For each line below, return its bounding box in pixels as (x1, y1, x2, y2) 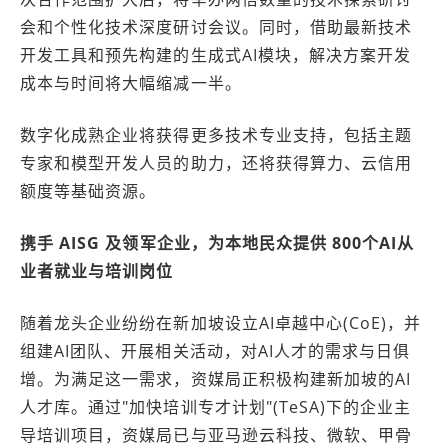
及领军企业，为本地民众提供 (105, 232, 328, 254)
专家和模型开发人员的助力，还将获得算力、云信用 (20, 152, 413, 174)
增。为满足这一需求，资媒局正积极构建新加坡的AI (20, 368, 412, 390)
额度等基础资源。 (20, 180, 157, 202)
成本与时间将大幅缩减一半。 (20, 72, 242, 94)
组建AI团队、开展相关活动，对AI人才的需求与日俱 (20, 340, 411, 362)
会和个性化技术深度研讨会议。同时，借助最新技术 (20, 16, 413, 38)
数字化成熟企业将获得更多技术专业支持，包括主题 (20, 124, 413, 146)
